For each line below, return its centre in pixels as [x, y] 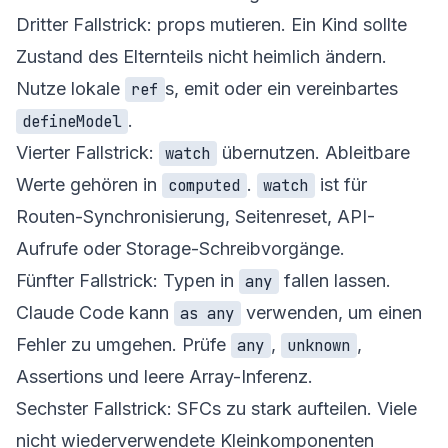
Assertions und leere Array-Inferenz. [164, 376]
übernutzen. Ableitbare [313, 152]
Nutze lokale [70, 88]
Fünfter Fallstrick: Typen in [127, 280]
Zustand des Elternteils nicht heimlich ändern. [201, 56]
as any [207, 313]
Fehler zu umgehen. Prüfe [123, 344]
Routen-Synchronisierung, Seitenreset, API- [195, 216]
